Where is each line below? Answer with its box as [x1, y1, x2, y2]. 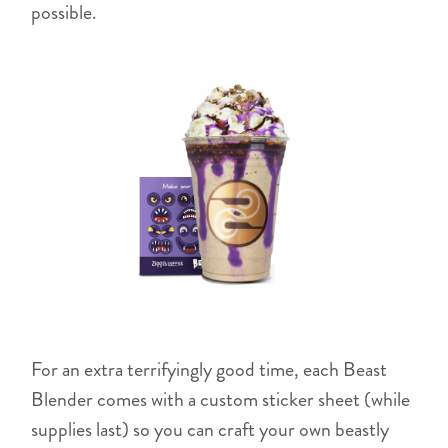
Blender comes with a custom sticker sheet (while [31, 384, 411, 414]
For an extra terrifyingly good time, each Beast [31, 354, 388, 384]
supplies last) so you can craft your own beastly [31, 414, 390, 444]
